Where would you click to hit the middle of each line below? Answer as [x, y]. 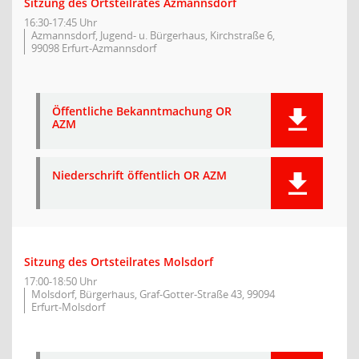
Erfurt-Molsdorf [68, 307]
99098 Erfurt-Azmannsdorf [94, 48]
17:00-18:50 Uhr [61, 281]
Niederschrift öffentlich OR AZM [139, 175]
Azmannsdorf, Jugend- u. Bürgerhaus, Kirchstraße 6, [153, 35]
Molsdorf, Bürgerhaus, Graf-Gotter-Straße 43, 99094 [153, 294]
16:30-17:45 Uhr [61, 22]
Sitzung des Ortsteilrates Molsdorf [119, 262]
